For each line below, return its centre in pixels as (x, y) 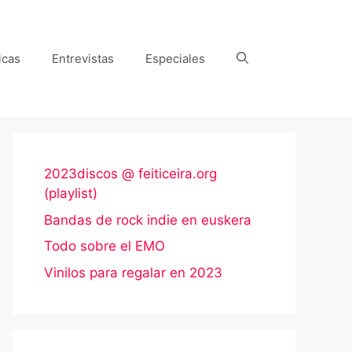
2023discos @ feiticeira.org (130, 174)
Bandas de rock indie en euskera (148, 220)
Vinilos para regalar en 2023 (133, 272)
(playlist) (71, 193)
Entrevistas (83, 58)
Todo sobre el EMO (104, 246)
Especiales (175, 58)
